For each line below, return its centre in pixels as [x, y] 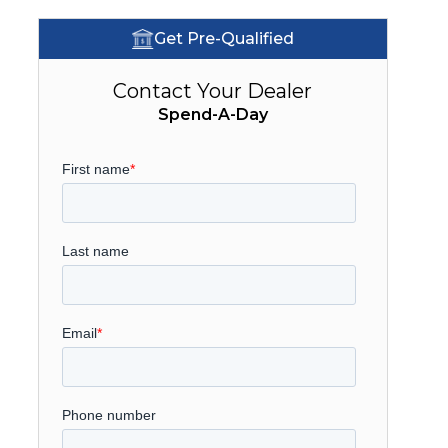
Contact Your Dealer [213, 91]
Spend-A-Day [212, 114]
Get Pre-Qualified [223, 38]
